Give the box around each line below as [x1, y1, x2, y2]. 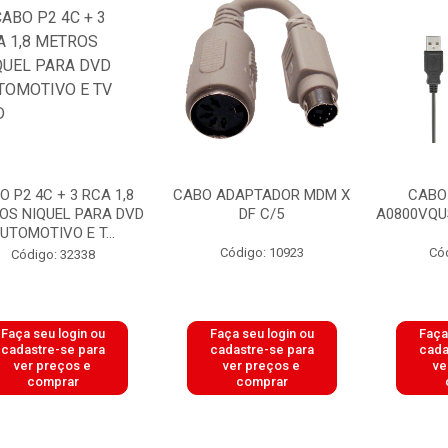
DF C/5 [239, 205, 285, 223]
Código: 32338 [10, 247, 95, 262]
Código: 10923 [219, 245, 304, 260]
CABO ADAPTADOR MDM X [173, 186, 351, 204]
